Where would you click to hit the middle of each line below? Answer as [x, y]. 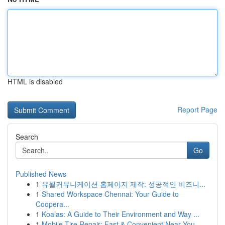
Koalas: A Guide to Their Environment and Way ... [121, 214]
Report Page [197, 109]
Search [27, 137]
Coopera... [52, 204]
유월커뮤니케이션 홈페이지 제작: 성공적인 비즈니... [124, 184]
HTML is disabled [35, 81]
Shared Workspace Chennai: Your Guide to [110, 194]
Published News [41, 174]
